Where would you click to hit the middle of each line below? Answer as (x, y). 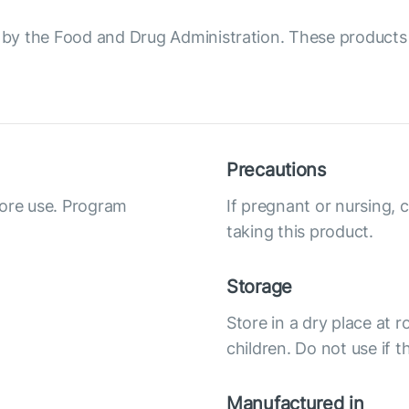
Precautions (276, 169)
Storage (260, 286)
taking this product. (300, 231)
